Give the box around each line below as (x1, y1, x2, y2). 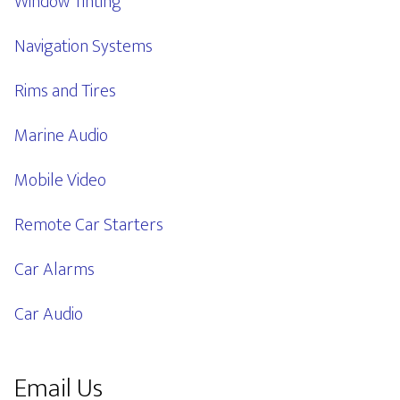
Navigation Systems (14, 31, 153, 62)
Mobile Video (14, 165, 106, 196)
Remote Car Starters (14, 210, 163, 240)
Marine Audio (14, 121, 108, 151)
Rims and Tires (14, 76, 116, 106)
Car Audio (14, 299, 83, 329)
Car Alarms (14, 254, 95, 285)
